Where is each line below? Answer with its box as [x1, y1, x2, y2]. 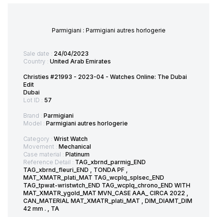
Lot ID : [23, 96, 44, 104]
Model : [23, 119, 46, 127]
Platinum [65, 150, 90, 158]
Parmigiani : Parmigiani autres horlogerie [51, 26, 166, 34]
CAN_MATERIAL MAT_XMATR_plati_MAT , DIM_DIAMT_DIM [23, 197, 192, 204]
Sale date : [23, 49, 54, 57]
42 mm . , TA [23, 204, 59, 212]
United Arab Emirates [50, 57, 111, 65]
